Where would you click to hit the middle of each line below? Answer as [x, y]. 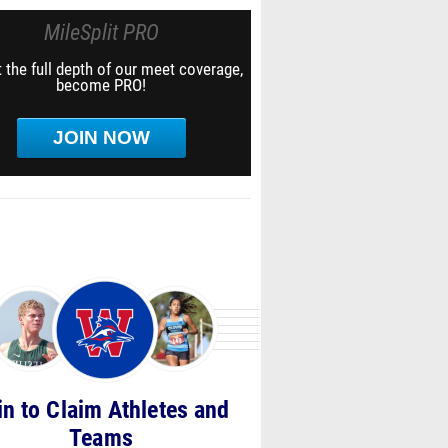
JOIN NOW [101, 137]
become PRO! [101, 85]
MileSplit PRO [101, 32]
